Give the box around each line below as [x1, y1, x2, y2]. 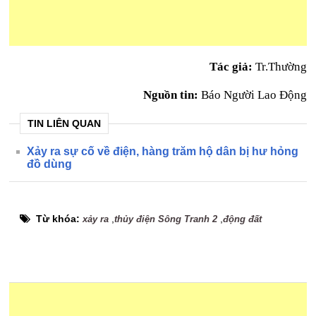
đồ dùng [27, 158, 73, 170]
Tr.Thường [252, 60, 307, 73]
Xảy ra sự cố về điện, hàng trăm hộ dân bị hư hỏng [27, 145, 299, 157]
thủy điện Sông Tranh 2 [114, 214, 218, 224]
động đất [223, 214, 262, 224]
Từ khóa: [36, 213, 83, 224]
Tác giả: [209, 60, 253, 73]
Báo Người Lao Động [197, 88, 307, 102]
